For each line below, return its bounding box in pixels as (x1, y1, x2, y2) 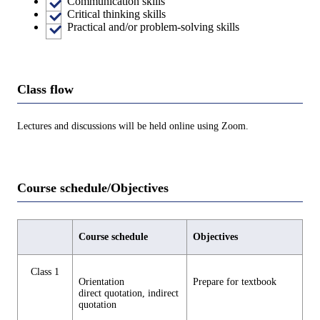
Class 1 (31, 266, 59, 278)
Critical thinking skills (67, 7, 166, 20)
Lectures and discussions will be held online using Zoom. (17, 120, 249, 131)
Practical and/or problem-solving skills (67, 20, 239, 33)
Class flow (17, 81, 74, 96)
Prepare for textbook (193, 276, 276, 288)
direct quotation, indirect (79, 288, 179, 299)
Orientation (79, 276, 124, 288)
